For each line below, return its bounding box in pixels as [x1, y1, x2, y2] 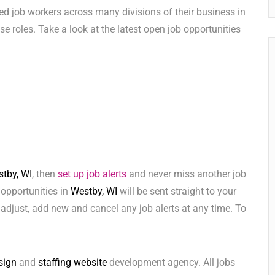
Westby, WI [71, 185, 120, 198]
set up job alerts [58, 168, 126, 180]
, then [32, 168, 58, 180]
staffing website [38, 257, 107, 269]
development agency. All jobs [107, 257, 235, 269]
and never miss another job [126, 168, 246, 180]
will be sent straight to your [120, 185, 236, 198]
